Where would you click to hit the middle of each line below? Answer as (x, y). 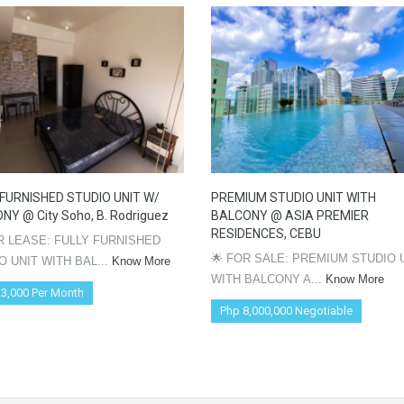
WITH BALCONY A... (268, 280)
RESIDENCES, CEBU (266, 234)
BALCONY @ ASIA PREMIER (290, 216)
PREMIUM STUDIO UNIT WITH (294, 198)
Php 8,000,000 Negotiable (286, 311)
